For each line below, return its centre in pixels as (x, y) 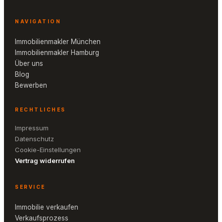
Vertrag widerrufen (45, 160)
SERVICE (30, 187)
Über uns (29, 63)
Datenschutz (34, 139)
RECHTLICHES (40, 109)
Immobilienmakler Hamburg (57, 52)
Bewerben (31, 85)
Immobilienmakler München (58, 41)
